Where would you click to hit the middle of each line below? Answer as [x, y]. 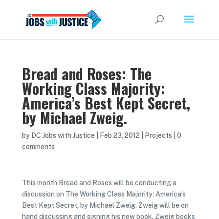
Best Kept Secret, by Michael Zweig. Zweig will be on [105, 205]
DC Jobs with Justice [63, 135]
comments [38, 147]
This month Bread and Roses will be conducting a [99, 183]
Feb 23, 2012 [120, 135]
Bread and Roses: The [87, 74]
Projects [158, 135]
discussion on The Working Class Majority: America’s [104, 194]
